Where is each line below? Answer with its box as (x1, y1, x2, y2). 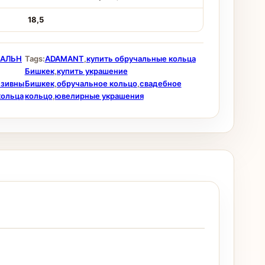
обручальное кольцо (56, 79, 137, 88)
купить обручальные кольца (86, 54, 196, 63)
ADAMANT (44, 54, 84, 63)
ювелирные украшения (54, 91, 144, 101)
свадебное (139, 79, 182, 88)
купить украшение (56, 66, 128, 76)
